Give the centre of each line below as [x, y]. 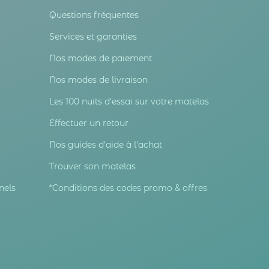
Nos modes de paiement [101, 59]
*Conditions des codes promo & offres [128, 188]
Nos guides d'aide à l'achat [106, 145]
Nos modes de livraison [98, 80]
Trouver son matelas [92, 167]
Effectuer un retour [89, 123]
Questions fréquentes [94, 15]
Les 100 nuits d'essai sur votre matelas [129, 102]
